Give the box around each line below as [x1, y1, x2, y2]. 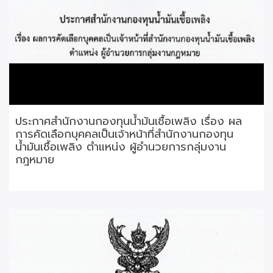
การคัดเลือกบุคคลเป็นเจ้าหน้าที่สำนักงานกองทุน [15, 125, 233, 143]
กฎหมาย [15, 151, 54, 168]
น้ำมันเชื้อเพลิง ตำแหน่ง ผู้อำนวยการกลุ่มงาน [15, 138, 226, 155]
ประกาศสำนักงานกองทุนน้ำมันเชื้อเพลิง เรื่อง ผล [15, 112, 242, 130]
